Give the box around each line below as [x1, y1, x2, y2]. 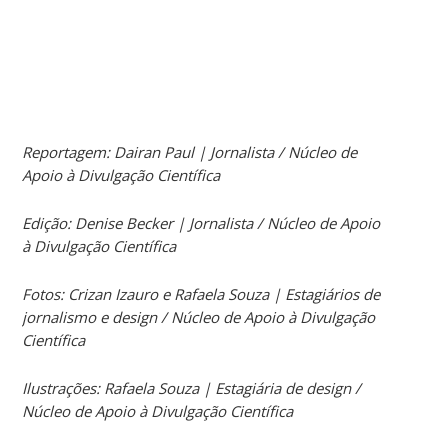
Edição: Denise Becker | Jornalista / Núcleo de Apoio [22, 212, 381, 233]
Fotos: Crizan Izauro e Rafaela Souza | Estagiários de [22, 283, 381, 304]
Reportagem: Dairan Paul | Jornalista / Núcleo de [22, 141, 358, 162]
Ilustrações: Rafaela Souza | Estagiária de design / [22, 377, 362, 398]
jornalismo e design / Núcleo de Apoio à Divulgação [22, 306, 376, 327]
